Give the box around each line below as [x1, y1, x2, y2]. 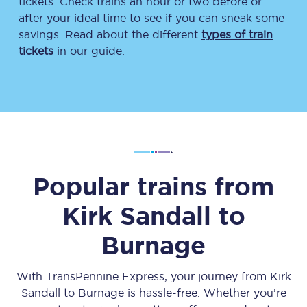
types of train [201, 28, 273, 40]
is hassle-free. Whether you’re [123, 286, 286, 299]
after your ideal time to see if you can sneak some [19, 12, 284, 24]
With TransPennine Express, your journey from [16, 270, 270, 282]
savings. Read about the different [19, 28, 201, 40]
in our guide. [53, 45, 125, 57]
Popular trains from [33, 172, 274, 200]
